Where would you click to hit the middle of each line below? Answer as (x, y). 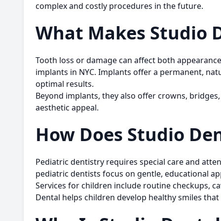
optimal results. (65, 84)
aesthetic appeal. (67, 108)
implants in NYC (65, 72)
